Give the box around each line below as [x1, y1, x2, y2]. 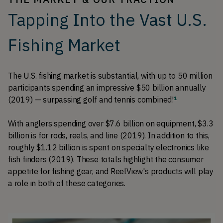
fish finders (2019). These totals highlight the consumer [8, 154, 204, 164]
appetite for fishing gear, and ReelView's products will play [8, 166, 214, 176]
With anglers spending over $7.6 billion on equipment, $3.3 [8, 118, 214, 128]
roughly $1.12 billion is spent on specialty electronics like [8, 142, 209, 152]
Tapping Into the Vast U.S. [8, 8, 207, 30]
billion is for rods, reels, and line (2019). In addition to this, [8, 130, 210, 140]
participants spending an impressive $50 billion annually [8, 82, 206, 93]
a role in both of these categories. [8, 178, 127, 188]
